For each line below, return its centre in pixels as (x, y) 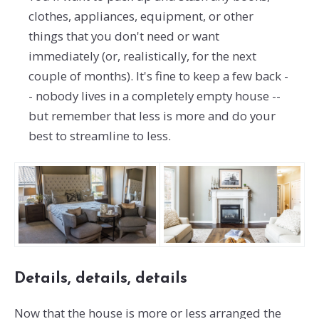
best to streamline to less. (99, 136)
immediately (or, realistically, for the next (142, 56)
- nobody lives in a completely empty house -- (154, 96)
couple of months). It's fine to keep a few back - (158, 76)
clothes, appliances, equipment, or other (141, 16)
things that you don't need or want (124, 36)
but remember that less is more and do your (152, 116)
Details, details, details (100, 278)
